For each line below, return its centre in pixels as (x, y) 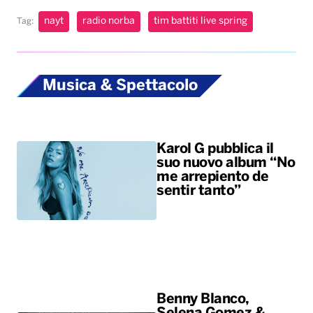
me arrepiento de (212, 177)
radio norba (109, 22)
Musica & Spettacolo (120, 86)
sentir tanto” (199, 191)
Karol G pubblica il (215, 149)
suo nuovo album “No (226, 163)
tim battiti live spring (201, 22)
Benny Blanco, (203, 299)
